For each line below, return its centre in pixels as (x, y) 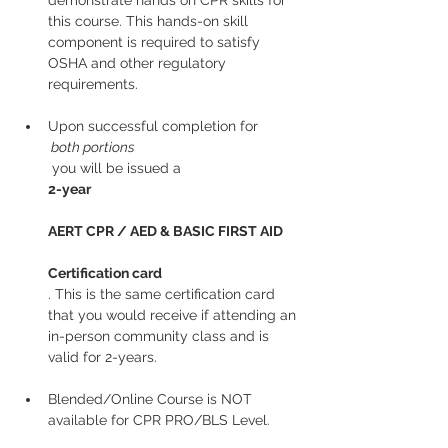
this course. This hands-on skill (150, 21)
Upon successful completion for (153, 126)
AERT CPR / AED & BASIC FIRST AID (165, 231)
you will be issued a (118, 168)
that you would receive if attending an (174, 315)
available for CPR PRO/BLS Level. (161, 420)
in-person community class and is (160, 336)
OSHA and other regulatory (139, 63)
